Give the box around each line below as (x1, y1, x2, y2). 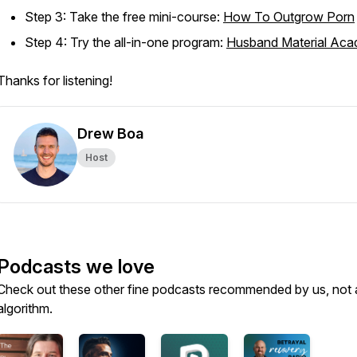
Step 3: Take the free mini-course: (25, 9, 223, 25)
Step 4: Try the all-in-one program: (25, 34, 226, 50)
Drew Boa (77, 125, 143, 142)
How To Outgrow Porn (223, 9, 355, 25)
